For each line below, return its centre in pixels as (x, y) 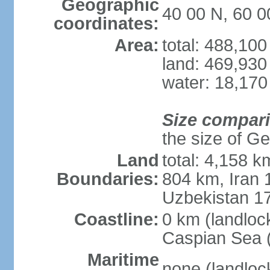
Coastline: (116, 219)
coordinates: (106, 24)
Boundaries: (108, 179)
